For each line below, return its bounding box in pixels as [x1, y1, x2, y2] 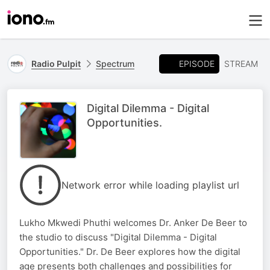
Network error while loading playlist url [61, 179, 239, 191]
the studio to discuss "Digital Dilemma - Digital [19, 231, 217, 243]
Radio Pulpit [31, 58, 81, 69]
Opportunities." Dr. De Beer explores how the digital [19, 246, 240, 257]
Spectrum [96, 58, 134, 69]
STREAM [224, 58, 258, 69]
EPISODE [179, 58, 215, 69]
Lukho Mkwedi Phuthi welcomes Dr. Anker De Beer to [19, 217, 247, 228]
